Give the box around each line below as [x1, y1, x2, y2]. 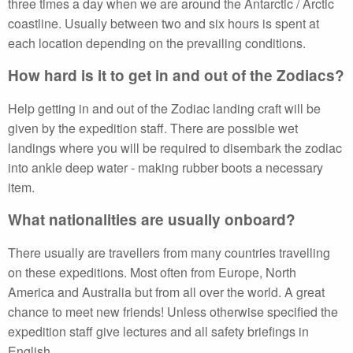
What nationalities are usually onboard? [8, 209, 295, 230]
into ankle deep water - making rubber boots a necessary [8, 158, 323, 176]
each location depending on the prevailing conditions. [8, 34, 306, 52]
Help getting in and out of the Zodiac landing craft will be [8, 99, 321, 117]
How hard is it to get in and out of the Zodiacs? [8, 65, 344, 86]
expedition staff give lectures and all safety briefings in [8, 322, 309, 340]
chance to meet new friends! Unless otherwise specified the [8, 303, 338, 321]
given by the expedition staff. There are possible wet [8, 119, 298, 137]
